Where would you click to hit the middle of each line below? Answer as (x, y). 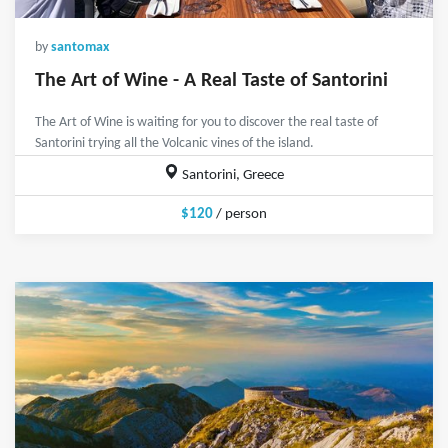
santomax (80, 48)
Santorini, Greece (232, 176)
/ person (240, 215)
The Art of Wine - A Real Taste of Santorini (211, 81)
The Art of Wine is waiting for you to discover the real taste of (206, 123)
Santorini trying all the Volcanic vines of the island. (174, 144)
